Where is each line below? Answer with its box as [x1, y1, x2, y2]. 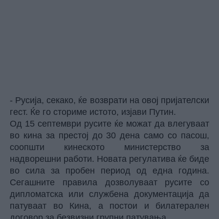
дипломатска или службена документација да [10, 189, 209, 199]
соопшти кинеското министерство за [10, 142, 209, 152]
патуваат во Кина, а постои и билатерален [10, 201, 209, 211]
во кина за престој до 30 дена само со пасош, [10, 131, 209, 140]
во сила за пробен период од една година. [10, 166, 209, 175]
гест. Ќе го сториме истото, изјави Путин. [10, 107, 176, 117]
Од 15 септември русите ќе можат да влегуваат [10, 119, 209, 129]
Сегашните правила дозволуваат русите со [10, 177, 209, 187]
